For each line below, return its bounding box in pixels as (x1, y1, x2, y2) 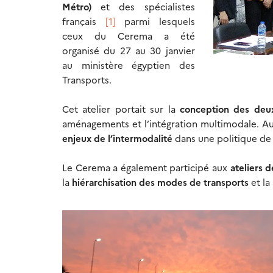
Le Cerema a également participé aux (62, 161, 230, 174)
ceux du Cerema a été (62, 29, 195, 43)
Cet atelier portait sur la (62, 102, 180, 116)
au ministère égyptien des (62, 58, 195, 72)
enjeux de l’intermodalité (62, 132, 175, 145)
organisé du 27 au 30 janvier (62, 44, 195, 57)
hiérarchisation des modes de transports (72, 175, 249, 189)
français (62, 15, 105, 28)
